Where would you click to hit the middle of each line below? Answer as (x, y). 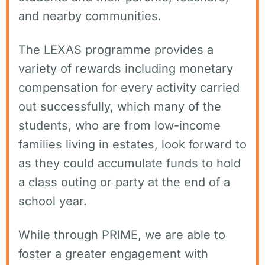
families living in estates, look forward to (132, 144)
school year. (53, 201)
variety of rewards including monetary (126, 68)
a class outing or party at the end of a (124, 182)
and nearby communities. (90, 16)
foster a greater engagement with (113, 253)
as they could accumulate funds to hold (130, 163)
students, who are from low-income (119, 125)
